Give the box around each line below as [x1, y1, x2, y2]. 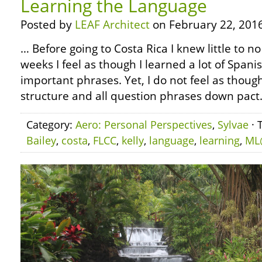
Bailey [26, 133, 56, 147]
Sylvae [218, 118, 249, 132]
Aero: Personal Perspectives [75, 118, 212, 132]
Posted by [20, 17, 75, 32]
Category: [26, 118, 75, 132]
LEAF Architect [75, 17, 150, 32]
